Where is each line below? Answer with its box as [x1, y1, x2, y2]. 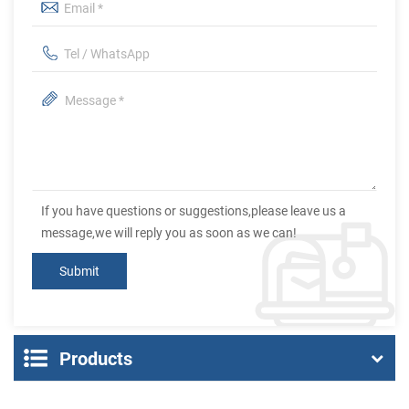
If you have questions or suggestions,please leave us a [41, 204, 346, 219]
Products [59, 346, 132, 371]
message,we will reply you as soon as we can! [41, 225, 297, 241]
